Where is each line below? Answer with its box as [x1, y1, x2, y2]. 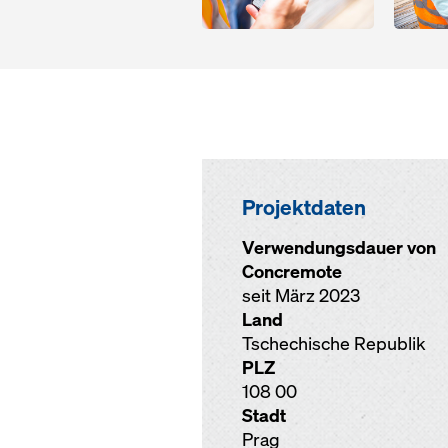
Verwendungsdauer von [242, 236, 436, 260]
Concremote [242, 260, 342, 284]
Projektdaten [242, 193, 366, 222]
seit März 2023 [242, 284, 360, 308]
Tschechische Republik [242, 332, 426, 356]
